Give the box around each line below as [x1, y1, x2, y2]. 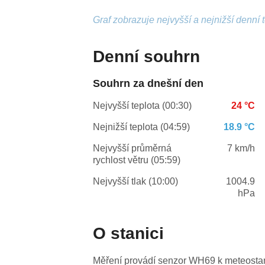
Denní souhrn [93, 47, 201, 66]
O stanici [93, 224, 164, 243]
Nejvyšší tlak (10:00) [93, 176, 179, 187]
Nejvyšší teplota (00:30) [93, 101, 192, 111]
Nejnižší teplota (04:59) [93, 122, 190, 132]
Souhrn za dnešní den [93, 77, 204, 90]
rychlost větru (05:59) [93, 155, 181, 166]
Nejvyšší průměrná [93, 143, 172, 154]
